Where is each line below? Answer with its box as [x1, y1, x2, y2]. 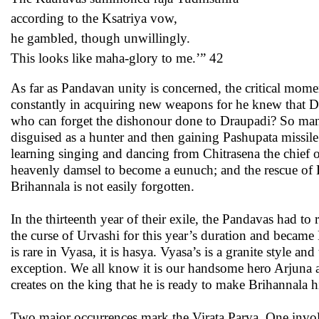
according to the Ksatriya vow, [11, 11, 177, 26]
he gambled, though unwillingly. [11, 31, 190, 46]
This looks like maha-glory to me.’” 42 [11, 51, 224, 66]
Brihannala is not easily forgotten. [11, 179, 194, 194]
